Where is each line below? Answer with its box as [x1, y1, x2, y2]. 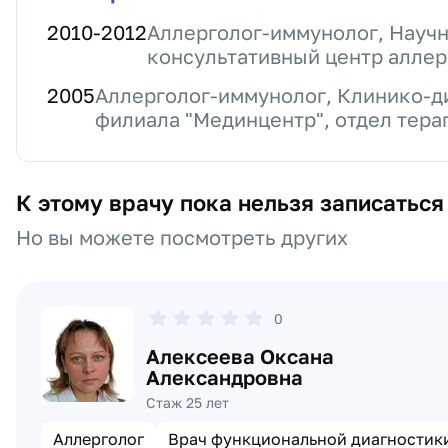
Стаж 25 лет [146, 394, 230, 411]
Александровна [146, 365, 304, 389]
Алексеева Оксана [146, 344, 335, 368]
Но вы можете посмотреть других [16, 225, 348, 249]
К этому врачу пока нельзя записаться [16, 189, 444, 216]
